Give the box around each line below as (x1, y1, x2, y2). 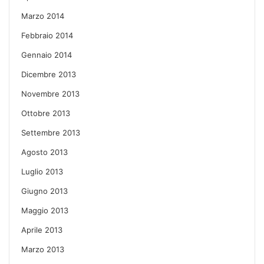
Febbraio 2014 (21, 30, 73, 40)
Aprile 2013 (21, 225, 62, 235)
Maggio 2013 (21, 205, 68, 215)
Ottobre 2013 (21, 108, 70, 118)
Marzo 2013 (21, 244, 64, 254)
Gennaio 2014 (21, 49, 72, 60)
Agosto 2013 (21, 147, 68, 157)
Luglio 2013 (21, 166, 63, 176)
